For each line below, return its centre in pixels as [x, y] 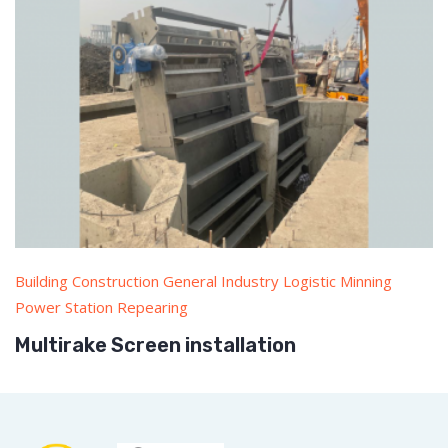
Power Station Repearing [101, 307]
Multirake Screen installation [155, 345]
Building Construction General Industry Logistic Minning [203, 281]
